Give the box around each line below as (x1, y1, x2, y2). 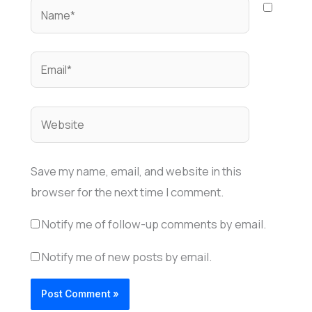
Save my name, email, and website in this (30, 163, 242, 179)
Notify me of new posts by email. (41, 249, 212, 265)
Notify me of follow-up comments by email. (41, 217, 266, 233)
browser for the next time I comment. (30, 184, 224, 200)
